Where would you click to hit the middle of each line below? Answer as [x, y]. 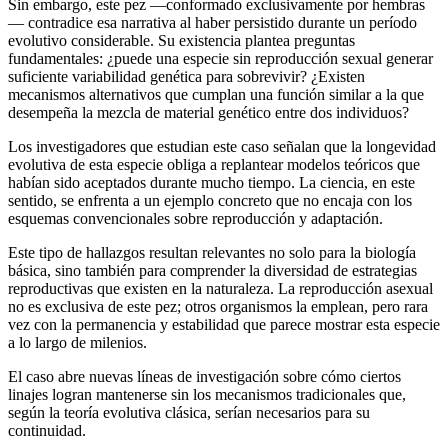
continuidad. [47, 430]
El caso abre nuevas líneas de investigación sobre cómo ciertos [204, 376]
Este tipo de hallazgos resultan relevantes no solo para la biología [212, 252]
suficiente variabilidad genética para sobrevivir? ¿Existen [186, 76]
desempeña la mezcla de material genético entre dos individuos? [208, 112]
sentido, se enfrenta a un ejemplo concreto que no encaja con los [210, 200]
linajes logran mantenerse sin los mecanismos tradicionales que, [207, 394]
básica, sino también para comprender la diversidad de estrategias [212, 270]
